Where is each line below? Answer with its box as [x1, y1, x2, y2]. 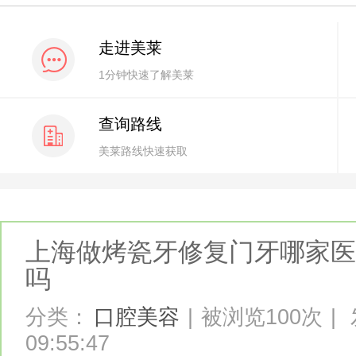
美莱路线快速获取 [99, 145, 188, 157]
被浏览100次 [201, 305, 323, 329]
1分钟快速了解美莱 [99, 68, 194, 81]
